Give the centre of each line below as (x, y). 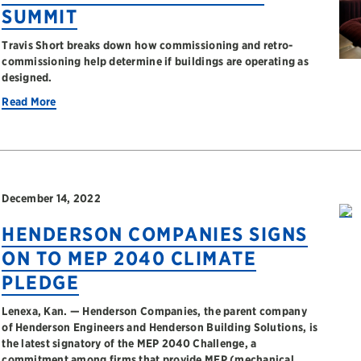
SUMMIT (40, 17)
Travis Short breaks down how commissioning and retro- (147, 45)
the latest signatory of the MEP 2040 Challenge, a (129, 343)
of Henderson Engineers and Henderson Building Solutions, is (160, 327)
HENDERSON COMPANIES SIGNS (155, 234)
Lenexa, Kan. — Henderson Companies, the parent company (154, 311)
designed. (27, 77)
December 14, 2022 (51, 198)
